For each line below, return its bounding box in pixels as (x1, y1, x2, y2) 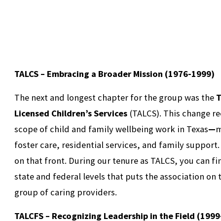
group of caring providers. (14, 186, 121, 198)
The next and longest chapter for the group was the (14, 92, 217, 104)
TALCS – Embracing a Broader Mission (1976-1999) (14, 68, 215, 80)
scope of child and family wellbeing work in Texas (14, 123, 209, 135)
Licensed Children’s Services (14, 108, 128, 119)
